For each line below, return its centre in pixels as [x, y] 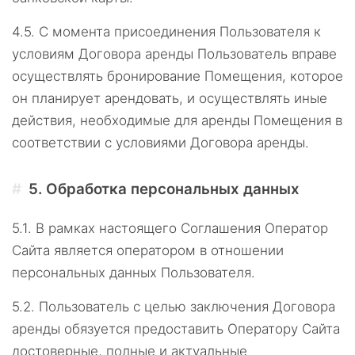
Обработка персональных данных [173, 189]
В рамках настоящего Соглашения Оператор [182, 228]
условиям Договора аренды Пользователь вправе [174, 54]
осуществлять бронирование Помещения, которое [177, 76]
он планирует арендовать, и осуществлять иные [170, 98]
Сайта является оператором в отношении [148, 250]
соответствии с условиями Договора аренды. [160, 143]
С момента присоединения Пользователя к [180, 32]
